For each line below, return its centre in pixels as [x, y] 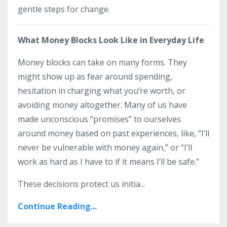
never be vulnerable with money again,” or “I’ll [105, 147]
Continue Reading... [57, 206]
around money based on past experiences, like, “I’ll [113, 133]
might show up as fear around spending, [95, 77]
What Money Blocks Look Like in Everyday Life [111, 40]
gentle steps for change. [64, 9]
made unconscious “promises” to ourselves [99, 119]
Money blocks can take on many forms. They [102, 62]
